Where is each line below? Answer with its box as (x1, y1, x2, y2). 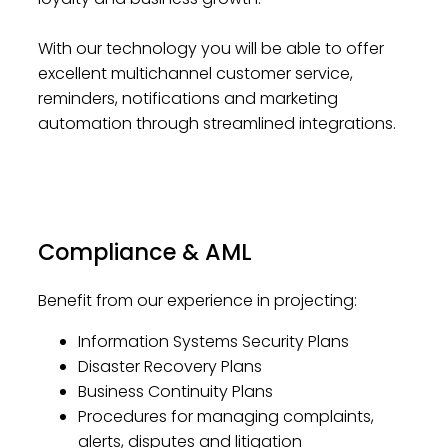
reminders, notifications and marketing (37, 87, 338, 111)
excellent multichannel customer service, (37, 62, 353, 86)
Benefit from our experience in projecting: (37, 288, 357, 312)
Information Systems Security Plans (77, 329, 349, 353)
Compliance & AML (37, 235, 252, 268)
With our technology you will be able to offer (37, 37, 384, 61)
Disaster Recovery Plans (77, 354, 262, 378)
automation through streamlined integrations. (37, 112, 396, 136)
